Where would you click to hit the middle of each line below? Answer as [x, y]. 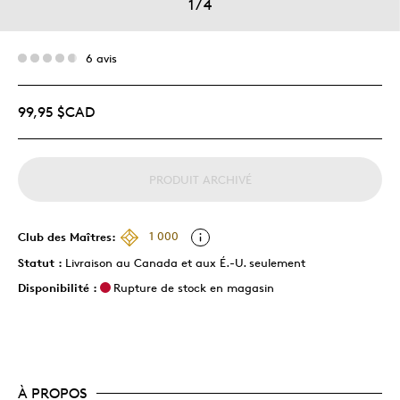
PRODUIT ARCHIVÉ [200, 179]
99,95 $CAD [56, 112]
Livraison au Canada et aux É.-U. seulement [185, 262]
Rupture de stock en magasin [194, 287]
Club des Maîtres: [67, 236]
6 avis [101, 58]
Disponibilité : [58, 287]
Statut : [42, 262]
